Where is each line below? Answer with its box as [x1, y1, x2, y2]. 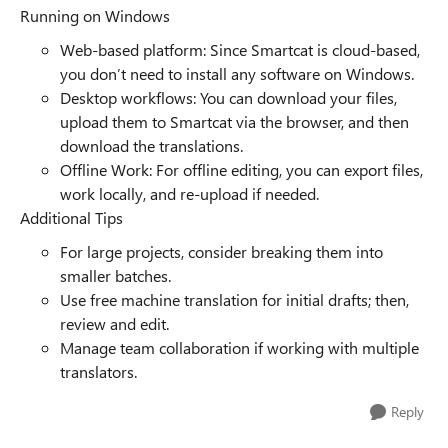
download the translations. [60, 135, 243, 156]
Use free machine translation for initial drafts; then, [60, 289, 409, 310]
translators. [60, 361, 137, 382]
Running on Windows [20, 5, 170, 26]
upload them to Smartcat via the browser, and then [60, 111, 409, 132]
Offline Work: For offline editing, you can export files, [60, 159, 423, 180]
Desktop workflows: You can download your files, [60, 87, 397, 108]
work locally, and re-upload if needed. [60, 183, 319, 204]
